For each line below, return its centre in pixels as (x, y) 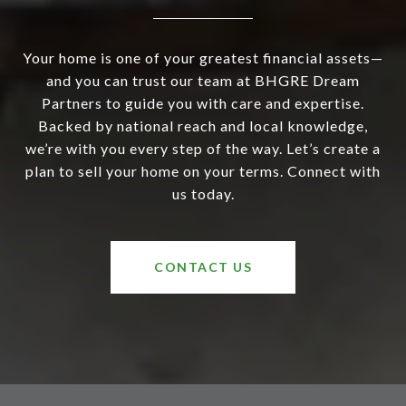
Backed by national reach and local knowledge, (203, 125)
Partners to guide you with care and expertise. (203, 102)
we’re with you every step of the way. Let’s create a (203, 148)
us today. (203, 193)
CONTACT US (203, 266)
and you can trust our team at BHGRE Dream (203, 80)
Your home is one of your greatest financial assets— (203, 57)
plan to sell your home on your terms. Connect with (203, 170)
